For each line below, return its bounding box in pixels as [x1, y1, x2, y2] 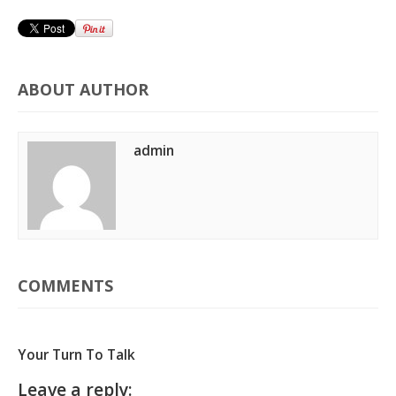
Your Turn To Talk [18, 345, 135, 364]
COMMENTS [18, 275, 113, 296]
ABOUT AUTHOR [18, 79, 148, 100]
